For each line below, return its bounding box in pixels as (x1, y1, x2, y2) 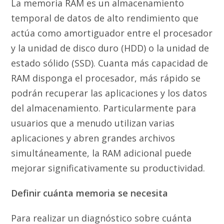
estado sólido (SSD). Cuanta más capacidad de (11, 57, 208, 69)
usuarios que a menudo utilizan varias (11, 117, 175, 129)
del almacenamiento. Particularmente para (11, 102, 196, 114)
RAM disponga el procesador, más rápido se (11, 72, 201, 84)
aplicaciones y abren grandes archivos (11, 132, 175, 144)
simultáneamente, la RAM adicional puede (11, 147, 192, 159)
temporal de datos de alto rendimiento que (11, 12, 199, 24)
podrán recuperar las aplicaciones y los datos (11, 87, 207, 99)
